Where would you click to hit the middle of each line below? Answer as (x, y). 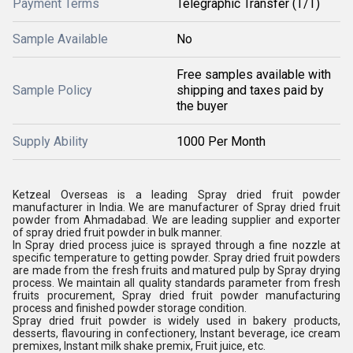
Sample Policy (52, 90)
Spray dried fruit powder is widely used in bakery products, (176, 321)
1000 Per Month (221, 141)
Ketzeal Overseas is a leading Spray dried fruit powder (176, 195)
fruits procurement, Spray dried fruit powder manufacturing (176, 295)
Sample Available (60, 39)
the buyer (202, 106)
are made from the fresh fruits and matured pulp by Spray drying (176, 270)
